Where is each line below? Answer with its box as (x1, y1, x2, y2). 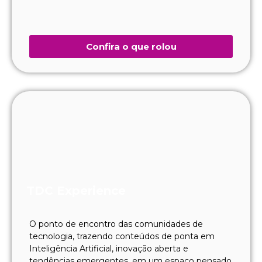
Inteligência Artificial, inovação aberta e (29, 243, 188, 254)
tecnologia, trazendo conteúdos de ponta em (29, 230, 215, 242)
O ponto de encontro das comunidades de (29, 218, 203, 229)
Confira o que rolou (85, 40, 177, 52)
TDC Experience (26, 183, 126, 198)
